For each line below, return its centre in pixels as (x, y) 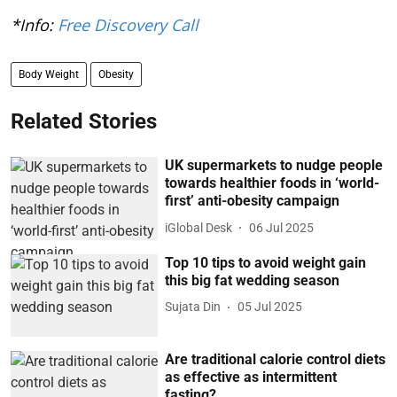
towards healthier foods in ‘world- (272, 183)
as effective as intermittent (251, 378)
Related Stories (84, 122)
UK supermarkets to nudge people (274, 166)
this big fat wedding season (253, 280)
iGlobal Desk (199, 227)
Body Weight (49, 75)
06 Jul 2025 (282, 227)
